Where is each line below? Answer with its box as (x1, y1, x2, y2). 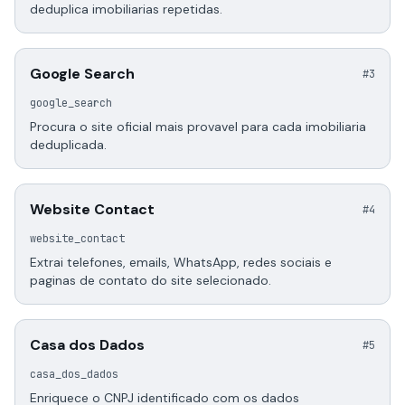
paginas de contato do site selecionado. (30, 272, 271, 288)
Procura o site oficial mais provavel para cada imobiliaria (30, 118, 366, 135)
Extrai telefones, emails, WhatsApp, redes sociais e (30, 254, 332, 270)
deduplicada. (30, 137, 107, 153)
